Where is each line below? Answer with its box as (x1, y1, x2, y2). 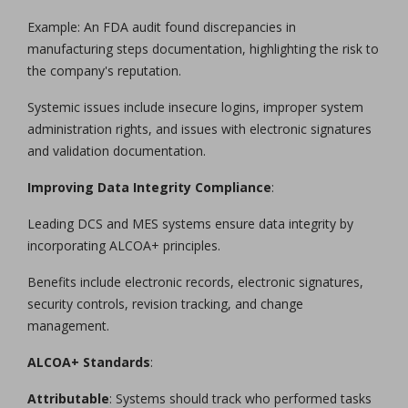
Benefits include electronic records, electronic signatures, (27, 272, 363, 291)
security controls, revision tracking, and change (27, 294, 303, 312)
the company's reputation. (27, 61, 181, 79)
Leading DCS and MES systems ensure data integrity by (27, 214, 353, 232)
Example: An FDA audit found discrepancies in (27, 17, 296, 36)
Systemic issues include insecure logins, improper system (27, 97, 363, 116)
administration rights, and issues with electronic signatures (27, 119, 372, 138)
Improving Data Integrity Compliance (27, 178, 271, 196)
